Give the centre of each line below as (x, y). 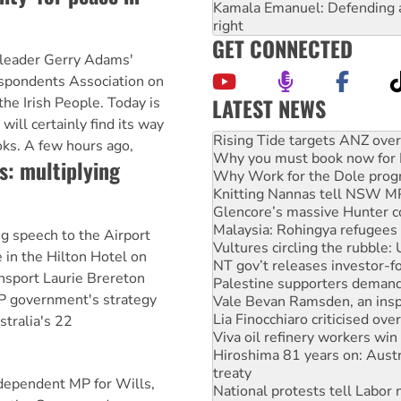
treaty (232, 339)
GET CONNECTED (282, 49)
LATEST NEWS (269, 109)
